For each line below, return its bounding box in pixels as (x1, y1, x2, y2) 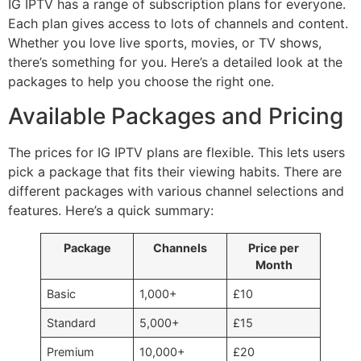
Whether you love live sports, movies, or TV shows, (8, 35, 322, 52)
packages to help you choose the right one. (8, 73, 274, 90)
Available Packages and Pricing (8, 102, 343, 130)
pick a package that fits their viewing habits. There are (8, 163, 342, 180)
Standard (47, 315, 97, 330)
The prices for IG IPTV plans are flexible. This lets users (8, 143, 345, 160)
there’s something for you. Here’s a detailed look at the (8, 54, 342, 71)
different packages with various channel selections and (8, 182, 344, 199)
